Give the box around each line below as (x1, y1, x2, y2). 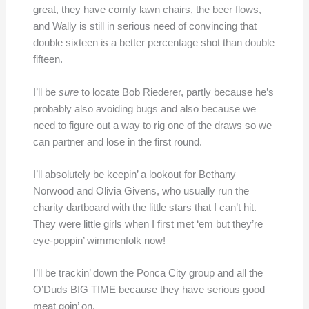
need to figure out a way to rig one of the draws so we (32, 119, 272, 131)
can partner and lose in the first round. (32, 136, 202, 148)
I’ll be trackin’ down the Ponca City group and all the (32, 268, 263, 279)
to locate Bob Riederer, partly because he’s (78, 86, 274, 98)
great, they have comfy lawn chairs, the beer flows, (32, 4, 261, 16)
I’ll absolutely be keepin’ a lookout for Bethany (32, 168, 236, 180)
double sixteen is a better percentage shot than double (32, 37, 275, 49)
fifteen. (32, 54, 63, 66)
